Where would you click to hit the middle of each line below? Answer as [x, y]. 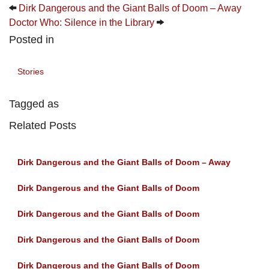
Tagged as [34, 104]
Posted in [32, 39]
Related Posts [43, 125]
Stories [31, 71]
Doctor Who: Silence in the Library [82, 23]
